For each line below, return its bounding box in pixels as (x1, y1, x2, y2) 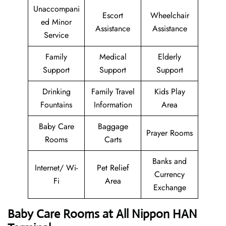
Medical (99, 51, 127, 63)
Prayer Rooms (146, 127, 193, 139)
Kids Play (154, 86, 185, 98)
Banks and (152, 155, 187, 167)
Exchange (153, 182, 186, 194)
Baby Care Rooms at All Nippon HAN (8, 206, 197, 222)
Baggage (97, 121, 128, 133)
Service (44, 29, 69, 41)
